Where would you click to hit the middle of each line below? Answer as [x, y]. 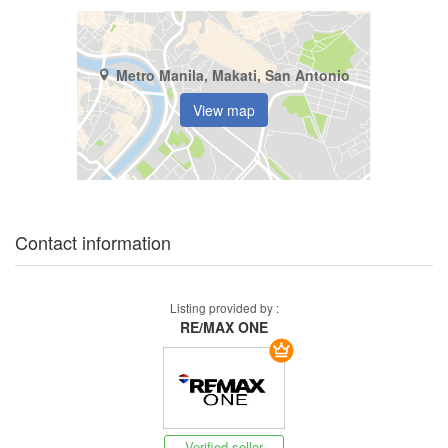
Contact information [93, 242]
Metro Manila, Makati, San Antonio [233, 74]
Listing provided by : [224, 308]
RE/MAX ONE [224, 327]
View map [224, 109]
